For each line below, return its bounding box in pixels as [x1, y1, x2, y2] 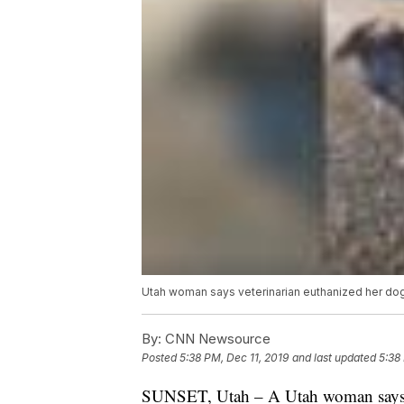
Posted [142, 351, 179, 365]
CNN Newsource [161, 330, 271, 348]
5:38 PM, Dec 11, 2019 [179, 351, 289, 365]
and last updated [292, 351, 376, 365]
